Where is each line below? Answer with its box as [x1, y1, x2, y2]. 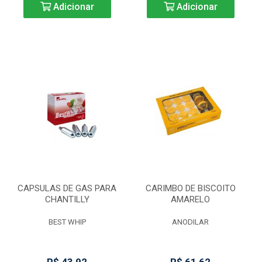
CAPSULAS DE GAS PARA [18, 183, 116, 194]
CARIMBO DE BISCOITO [145, 183, 236, 194]
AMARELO [171, 194, 210, 205]
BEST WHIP [48, 218, 86, 226]
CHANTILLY [44, 194, 89, 205]
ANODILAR [172, 218, 209, 226]
